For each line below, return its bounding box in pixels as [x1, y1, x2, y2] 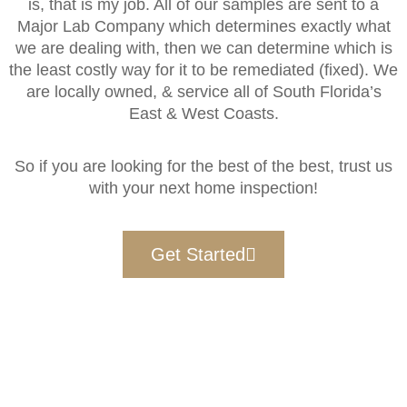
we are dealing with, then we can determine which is [15, 38, 392, 57]
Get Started [151, 243, 245, 264]
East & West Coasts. [128, 104, 279, 123]
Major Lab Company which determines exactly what [16, 16, 391, 35]
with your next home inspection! [89, 179, 318, 198]
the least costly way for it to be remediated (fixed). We [9, 60, 398, 79]
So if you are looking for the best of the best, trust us [15, 157, 392, 176]
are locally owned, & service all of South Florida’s [25, 82, 382, 101]
